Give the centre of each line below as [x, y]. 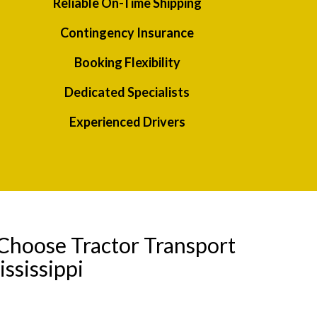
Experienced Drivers [127, 122]
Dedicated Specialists [127, 92]
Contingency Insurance [127, 33]
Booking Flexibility [127, 63]
